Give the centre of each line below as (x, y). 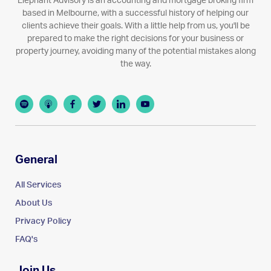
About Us (34, 203)
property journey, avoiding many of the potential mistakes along (135, 51)
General (36, 160)
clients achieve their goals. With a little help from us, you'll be (135, 26)
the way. (135, 64)
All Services (38, 185)
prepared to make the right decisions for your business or (135, 38)
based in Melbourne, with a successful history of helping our (135, 13)
